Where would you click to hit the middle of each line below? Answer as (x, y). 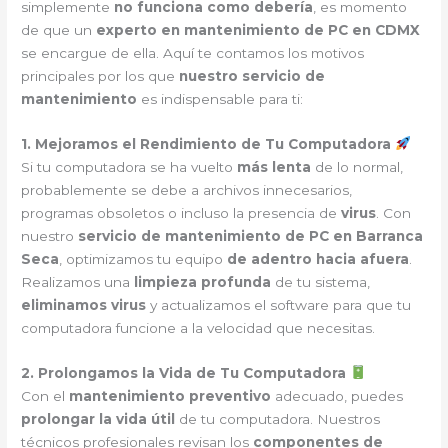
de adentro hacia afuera (318, 258)
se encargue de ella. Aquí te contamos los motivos (193, 52)
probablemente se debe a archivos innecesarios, (187, 189)
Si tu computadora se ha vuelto (129, 166)
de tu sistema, (321, 281)
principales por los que (100, 75)
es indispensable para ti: (220, 98)
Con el (45, 395)
